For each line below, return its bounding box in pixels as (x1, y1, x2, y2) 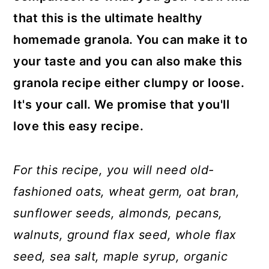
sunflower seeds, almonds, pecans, (13, 206, 223, 220)
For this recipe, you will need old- (13, 163, 214, 177)
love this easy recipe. (13, 119, 147, 133)
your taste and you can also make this (13, 54, 243, 68)
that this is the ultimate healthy (13, 11, 203, 25)
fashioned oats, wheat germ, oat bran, (13, 184, 240, 199)
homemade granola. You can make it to (13, 32, 248, 47)
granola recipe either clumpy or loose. (13, 76, 245, 90)
